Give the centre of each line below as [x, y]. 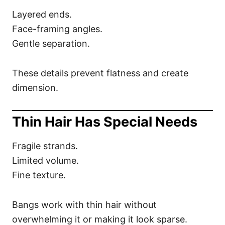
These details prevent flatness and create [100, 73]
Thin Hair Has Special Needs [105, 122]
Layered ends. [42, 14]
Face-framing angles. [57, 29]
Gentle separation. [51, 43]
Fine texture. [39, 175]
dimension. [35, 88]
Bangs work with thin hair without [84, 205]
